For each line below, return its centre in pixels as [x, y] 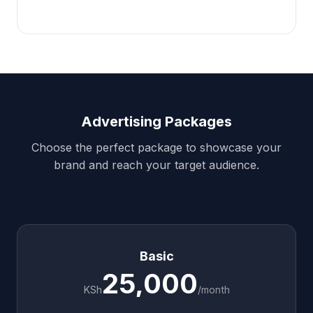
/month [213, 289]
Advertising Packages [156, 121]
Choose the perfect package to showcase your [156, 147]
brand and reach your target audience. [156, 165]
